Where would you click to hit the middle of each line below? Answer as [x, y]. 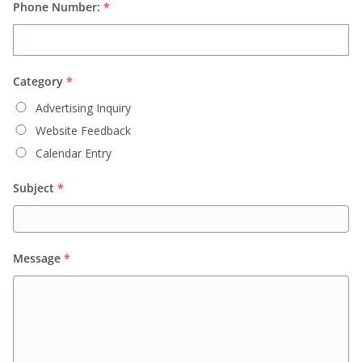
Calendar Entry [74, 154]
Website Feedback [83, 131]
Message [37, 259]
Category [38, 82]
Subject [34, 188]
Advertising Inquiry [83, 108]
